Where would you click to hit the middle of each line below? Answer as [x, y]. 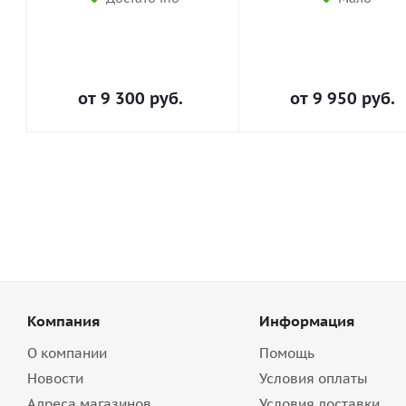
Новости [55, 378]
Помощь [286, 353]
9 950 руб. [353, 98]
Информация [306, 321]
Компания [63, 321]
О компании [67, 353]
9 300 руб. [141, 98]
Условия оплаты [313, 378]
